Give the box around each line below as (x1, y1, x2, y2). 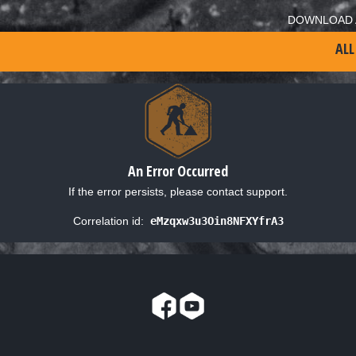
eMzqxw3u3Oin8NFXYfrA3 (149, 214, 284, 227)
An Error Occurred (128, 161, 228, 180)
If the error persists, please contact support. (68, 184, 288, 198)
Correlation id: (72, 214, 144, 227)
